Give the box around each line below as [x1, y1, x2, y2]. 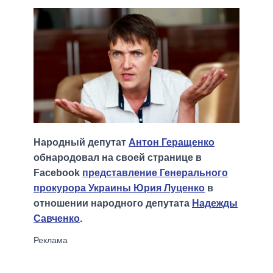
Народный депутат [34, 137, 129, 148]
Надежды [192, 198, 238, 209]
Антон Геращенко [129, 137, 214, 148]
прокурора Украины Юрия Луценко [34, 183, 205, 194]
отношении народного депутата [34, 198, 192, 209]
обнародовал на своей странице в [34, 152, 202, 163]
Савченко [34, 213, 80, 224]
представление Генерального [82, 168, 228, 179]
